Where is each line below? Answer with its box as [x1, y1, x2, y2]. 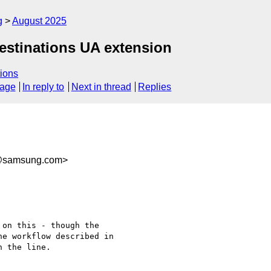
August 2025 [12, 16, 67, 26]
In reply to [22, 82, 65, 93]
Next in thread [71, 82, 131, 93]
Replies [138, 82, 172, 93]
